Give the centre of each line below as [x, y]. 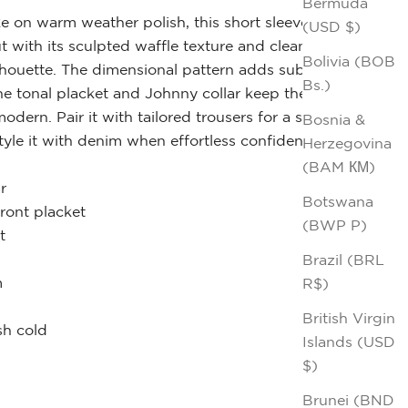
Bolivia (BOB [349, 61]
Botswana [338, 201]
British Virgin [349, 317]
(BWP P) [335, 224]
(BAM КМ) [339, 166]
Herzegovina [347, 143]
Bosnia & [334, 119]
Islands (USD [349, 341]
